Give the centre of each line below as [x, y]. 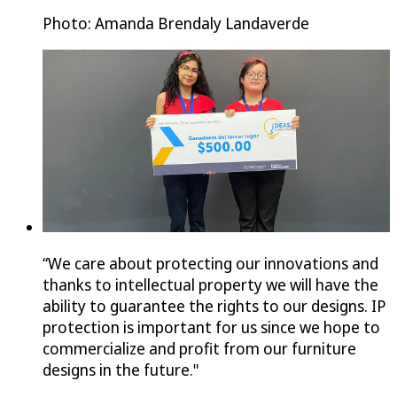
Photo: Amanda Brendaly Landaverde [176, 23]
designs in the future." [121, 370]
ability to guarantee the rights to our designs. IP [214, 306]
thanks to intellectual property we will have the [210, 285]
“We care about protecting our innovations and [210, 264]
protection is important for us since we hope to [211, 327]
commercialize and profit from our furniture [199, 349]
